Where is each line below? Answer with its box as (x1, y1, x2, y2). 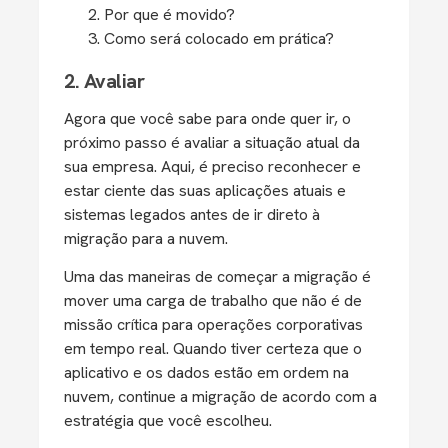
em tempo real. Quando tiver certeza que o (64, 338, 362, 359)
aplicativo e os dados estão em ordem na (64, 362, 349, 383)
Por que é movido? (104, 4, 235, 25)
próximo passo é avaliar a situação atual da (64, 132, 360, 153)
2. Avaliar (64, 68, 144, 94)
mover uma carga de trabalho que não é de (64, 290, 362, 311)
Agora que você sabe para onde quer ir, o (64, 108, 351, 129)
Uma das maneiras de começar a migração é (64, 266, 371, 287)
